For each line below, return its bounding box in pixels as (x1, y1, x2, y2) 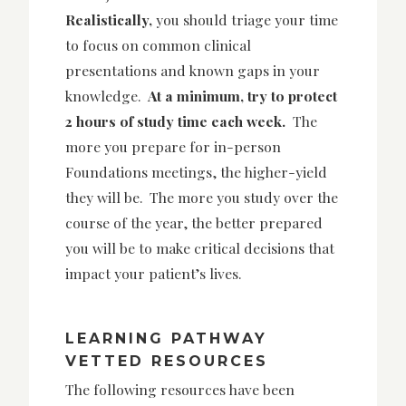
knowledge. (65, 85, 148, 105)
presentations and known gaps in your (65, 60, 320, 80)
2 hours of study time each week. (65, 111, 293, 130)
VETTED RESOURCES (65, 353, 268, 371)
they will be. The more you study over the (65, 187, 338, 207)
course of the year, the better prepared (65, 212, 323, 232)
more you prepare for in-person (65, 136, 281, 156)
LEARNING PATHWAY (65, 330, 267, 348)
